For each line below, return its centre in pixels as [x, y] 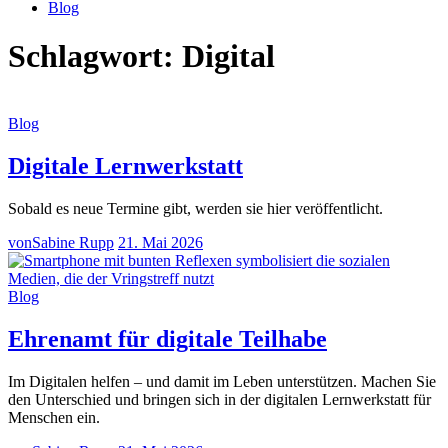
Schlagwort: [95, 56]
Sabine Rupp [73, 242]
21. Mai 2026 [160, 242]
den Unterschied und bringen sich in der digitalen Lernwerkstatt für [219, 399]
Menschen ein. [54, 417]
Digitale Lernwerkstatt [125, 165]
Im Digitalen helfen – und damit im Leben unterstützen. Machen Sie [222, 381]
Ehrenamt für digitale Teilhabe [167, 338]
